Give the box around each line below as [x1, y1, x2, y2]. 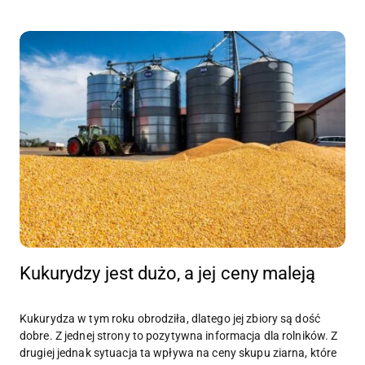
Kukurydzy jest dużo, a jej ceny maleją [20, 263, 316, 284]
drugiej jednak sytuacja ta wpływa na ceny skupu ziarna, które [20, 346, 337, 360]
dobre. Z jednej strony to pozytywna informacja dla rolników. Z [20, 329, 338, 343]
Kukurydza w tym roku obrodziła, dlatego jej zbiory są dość [20, 312, 320, 326]
